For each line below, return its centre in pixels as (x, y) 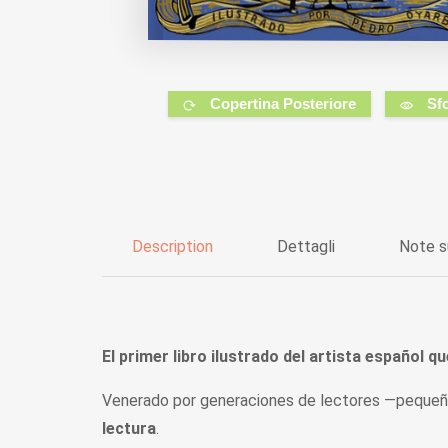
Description (172, 247)
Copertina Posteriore (283, 104)
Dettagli (306, 247)
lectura (129, 429)
